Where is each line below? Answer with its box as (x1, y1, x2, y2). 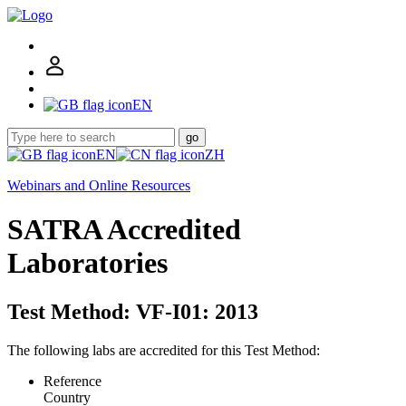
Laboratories (7, 246, 168, 280)
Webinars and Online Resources (7, 178, 190, 193)
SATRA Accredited (7, 213, 241, 246)
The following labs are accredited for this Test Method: (7, 342, 320, 358)
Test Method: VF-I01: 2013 (7, 299, 258, 324)
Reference (43, 372, 101, 389)
